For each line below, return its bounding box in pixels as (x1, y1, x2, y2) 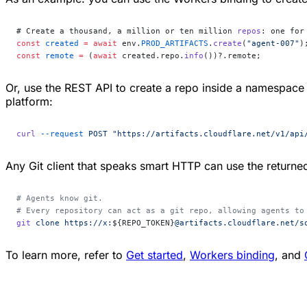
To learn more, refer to (5, 247, 126, 262)
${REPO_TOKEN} (112, 217, 175, 228)
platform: (5, 94, 53, 108)
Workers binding (190, 247, 275, 262)
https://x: (60, 217, 112, 228)
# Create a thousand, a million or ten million (16, 25, 237, 36)
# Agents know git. (16, 193, 103, 203)
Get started (126, 247, 183, 262)
